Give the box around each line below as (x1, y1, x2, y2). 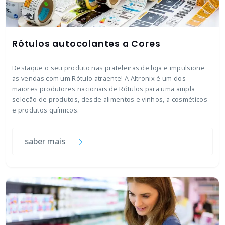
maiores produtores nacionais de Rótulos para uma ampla (12, 84, 195, 93)
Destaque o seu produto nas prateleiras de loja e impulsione (12, 63, 205, 72)
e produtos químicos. (12, 105, 79, 115)
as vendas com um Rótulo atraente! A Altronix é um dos (12, 74, 186, 83)
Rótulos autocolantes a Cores (12, 38, 161, 50)
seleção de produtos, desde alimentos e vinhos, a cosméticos (12, 95, 207, 104)
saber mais (25, 136, 65, 147)
